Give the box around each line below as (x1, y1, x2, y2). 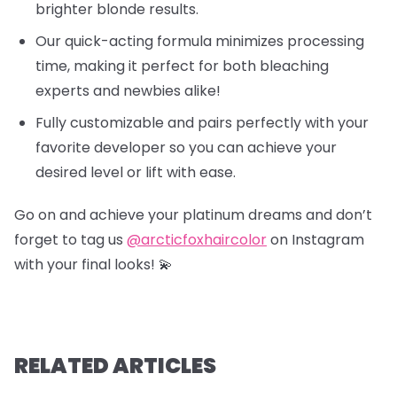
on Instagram (267, 230, 364, 251)
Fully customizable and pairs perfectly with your (35, 113, 369, 134)
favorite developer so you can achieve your (35, 137, 337, 159)
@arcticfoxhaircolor (127, 230, 267, 251)
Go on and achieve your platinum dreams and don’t (14, 205, 372, 226)
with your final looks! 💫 (14, 254, 173, 276)
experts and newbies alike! (35, 81, 221, 102)
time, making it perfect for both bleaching (35, 56, 329, 77)
